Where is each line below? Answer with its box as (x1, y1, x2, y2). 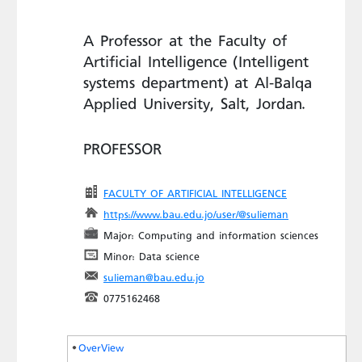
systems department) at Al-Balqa (83, 63, 312, 101)
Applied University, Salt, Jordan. (83, 84, 305, 122)
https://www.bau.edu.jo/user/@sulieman (103, 201, 288, 227)
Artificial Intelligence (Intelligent (83, 42, 309, 80)
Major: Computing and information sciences (103, 222, 318, 248)
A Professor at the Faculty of (83, 21, 287, 59)
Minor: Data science (103, 243, 200, 269)
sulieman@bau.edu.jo (103, 264, 204, 290)
